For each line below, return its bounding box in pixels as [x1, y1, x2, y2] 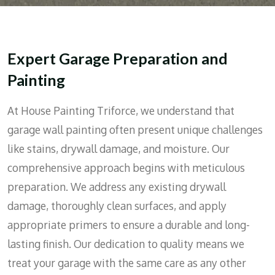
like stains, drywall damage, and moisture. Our [7, 142, 230, 156]
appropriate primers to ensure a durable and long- [7, 218, 250, 232]
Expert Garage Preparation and [7, 48, 228, 68]
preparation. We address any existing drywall [7, 180, 226, 194]
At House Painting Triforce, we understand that [7, 104, 234, 118]
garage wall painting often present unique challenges [7, 123, 263, 137]
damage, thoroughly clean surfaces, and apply [7, 199, 227, 213]
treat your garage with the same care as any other [7, 256, 246, 270]
